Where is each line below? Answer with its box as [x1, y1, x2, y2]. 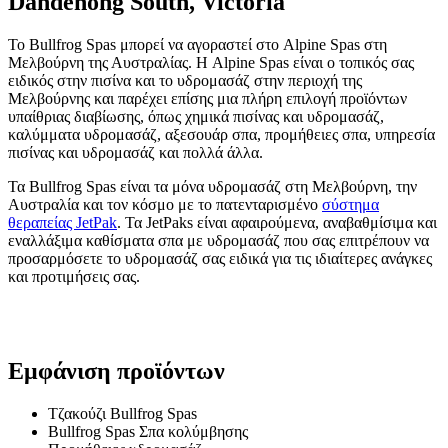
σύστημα [322, 196, 379, 214]
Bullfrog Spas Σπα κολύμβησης [48, 423, 248, 441]
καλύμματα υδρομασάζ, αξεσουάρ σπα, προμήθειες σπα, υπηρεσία [8, 126, 435, 144]
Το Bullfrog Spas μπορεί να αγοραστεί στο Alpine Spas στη [8, 36, 387, 54]
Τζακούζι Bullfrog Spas [48, 405, 197, 423]
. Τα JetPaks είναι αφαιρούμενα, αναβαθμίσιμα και [117, 214, 437, 232]
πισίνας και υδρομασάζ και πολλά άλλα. [8, 144, 263, 162]
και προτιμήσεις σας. [8, 268, 140, 286]
